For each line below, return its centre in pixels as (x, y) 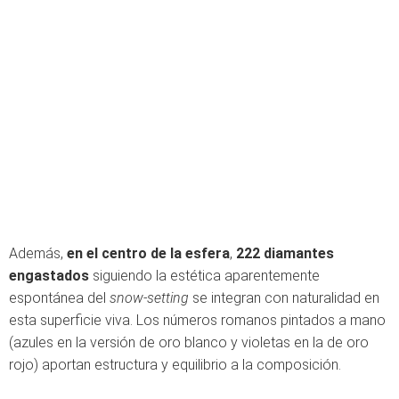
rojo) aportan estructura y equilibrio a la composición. (175, 365)
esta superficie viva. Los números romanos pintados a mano (197, 320)
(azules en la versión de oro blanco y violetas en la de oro (189, 342)
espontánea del (59, 298)
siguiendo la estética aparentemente (204, 276)
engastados (49, 276)
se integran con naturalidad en (284, 298)
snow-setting (149, 298)
